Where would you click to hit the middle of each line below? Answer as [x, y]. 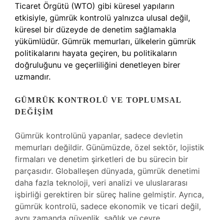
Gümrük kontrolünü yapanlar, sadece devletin [99, 136]
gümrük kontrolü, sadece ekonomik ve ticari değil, [108, 206]
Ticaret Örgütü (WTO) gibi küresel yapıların [95, 6]
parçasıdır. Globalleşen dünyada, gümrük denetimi [107, 171]
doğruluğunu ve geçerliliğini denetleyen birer [97, 65]
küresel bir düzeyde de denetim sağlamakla [96, 29]
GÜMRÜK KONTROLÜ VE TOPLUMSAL [98, 100]
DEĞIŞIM [34, 112]
